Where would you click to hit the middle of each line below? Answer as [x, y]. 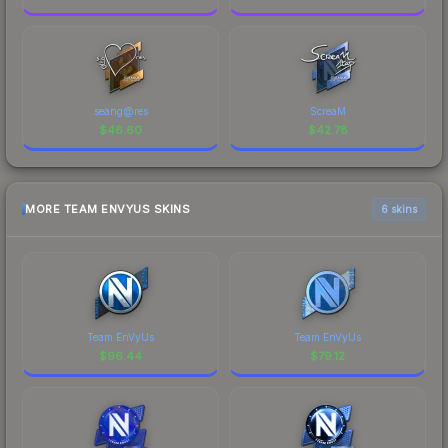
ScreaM [327, 110]
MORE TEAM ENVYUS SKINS [107, 209]
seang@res [120, 110]
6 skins [399, 208]
